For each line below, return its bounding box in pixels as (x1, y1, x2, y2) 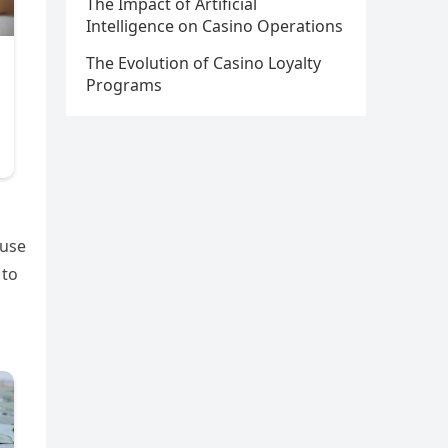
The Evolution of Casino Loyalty (86, 52, 321, 74)
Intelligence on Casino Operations (86, 15, 343, 37)
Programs (86, 74, 162, 96)
